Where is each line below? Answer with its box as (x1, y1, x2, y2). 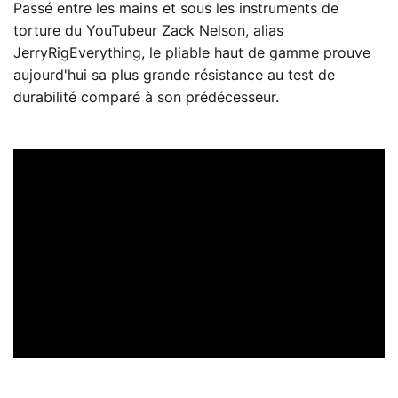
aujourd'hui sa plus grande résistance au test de (13, 68, 335, 83)
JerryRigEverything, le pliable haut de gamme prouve (13, 45, 370, 60)
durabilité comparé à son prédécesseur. (13, 90, 279, 105)
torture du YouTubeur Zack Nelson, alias (13, 23, 283, 38)
